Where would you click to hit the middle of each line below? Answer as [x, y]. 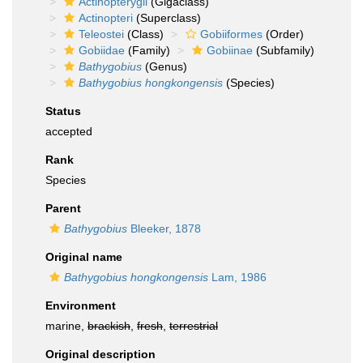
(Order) [283, 34]
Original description [100, 354]
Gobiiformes [231, 34]
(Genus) [164, 66]
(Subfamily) [284, 50]
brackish [109, 326]
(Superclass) [167, 18]
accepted [69, 131]
